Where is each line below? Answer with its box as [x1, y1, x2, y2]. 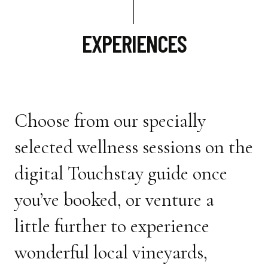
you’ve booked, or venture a [14, 188, 214, 211]
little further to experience [14, 214, 209, 237]
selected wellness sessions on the [14, 135, 253, 159]
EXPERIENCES [81, 29, 187, 57]
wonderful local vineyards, [14, 240, 208, 264]
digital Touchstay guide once [14, 162, 227, 185]
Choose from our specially [14, 109, 206, 132]
